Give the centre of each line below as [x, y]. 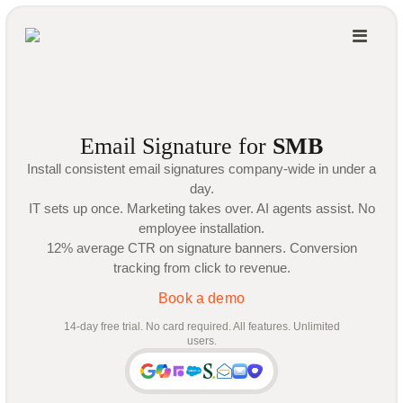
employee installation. [201, 228]
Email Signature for [176, 146]
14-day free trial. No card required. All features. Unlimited [201, 327]
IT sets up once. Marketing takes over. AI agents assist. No [201, 208]
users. [201, 341]
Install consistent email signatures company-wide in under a [201, 169]
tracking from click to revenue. [201, 268]
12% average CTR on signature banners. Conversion [201, 248]
